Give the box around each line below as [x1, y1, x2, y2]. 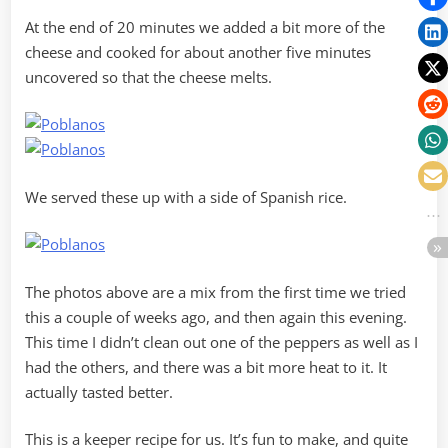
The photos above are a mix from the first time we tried [25, 281, 406, 302]
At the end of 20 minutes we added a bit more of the [25, 16, 385, 37]
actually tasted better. [25, 381, 173, 402]
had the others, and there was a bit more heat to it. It [25, 356, 387, 377]
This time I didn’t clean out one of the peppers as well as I [25, 331, 418, 352]
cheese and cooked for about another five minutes [25, 41, 371, 62]
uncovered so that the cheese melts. [25, 66, 272, 87]
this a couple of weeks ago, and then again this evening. [25, 306, 407, 327]
